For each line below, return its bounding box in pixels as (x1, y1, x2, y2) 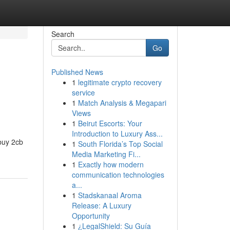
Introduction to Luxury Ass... (71, 128, 163, 139)
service (71, 87, 95, 98)
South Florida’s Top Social (78, 139, 163, 149)
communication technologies (71, 169, 164, 180)
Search (51, 29, 74, 39)
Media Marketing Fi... (71, 149, 141, 159)
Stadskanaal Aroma (78, 190, 142, 200)
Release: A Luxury (71, 200, 131, 210)
